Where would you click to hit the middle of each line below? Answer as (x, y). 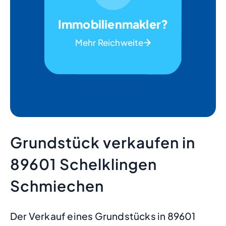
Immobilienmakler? (113, 24)
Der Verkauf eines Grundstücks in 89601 (103, 216)
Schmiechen (57, 185)
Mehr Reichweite (109, 42)
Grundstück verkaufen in (103, 142)
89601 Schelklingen (83, 164)
